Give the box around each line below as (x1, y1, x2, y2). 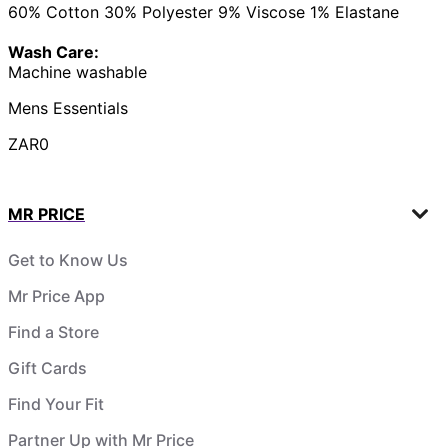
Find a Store (8, 321, 99, 342)
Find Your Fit (8, 393, 104, 414)
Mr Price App (8, 285, 105, 306)
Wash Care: (8, 41, 99, 62)
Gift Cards (8, 357, 87, 378)
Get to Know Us (8, 249, 128, 270)
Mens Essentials (8, 97, 128, 118)
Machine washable (8, 61, 147, 82)
